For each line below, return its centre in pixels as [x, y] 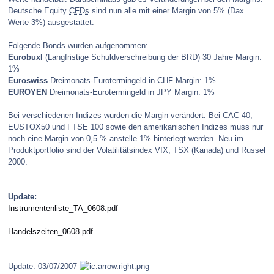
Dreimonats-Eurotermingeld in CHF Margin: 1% [132, 81]
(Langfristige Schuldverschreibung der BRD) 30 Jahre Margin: [154, 57]
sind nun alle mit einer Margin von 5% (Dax [167, 11]
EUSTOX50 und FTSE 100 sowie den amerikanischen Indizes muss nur [135, 127]
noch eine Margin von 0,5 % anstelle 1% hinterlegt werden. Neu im [126, 139]
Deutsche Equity [39, 11]
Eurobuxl [27, 57]
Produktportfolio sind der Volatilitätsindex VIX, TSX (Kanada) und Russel [137, 150]
